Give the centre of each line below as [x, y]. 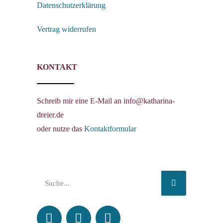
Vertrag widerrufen [66, 29]
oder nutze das [60, 129]
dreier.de [50, 115]
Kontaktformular [110, 129]
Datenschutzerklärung [71, 5]
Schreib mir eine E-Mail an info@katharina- [106, 101]
